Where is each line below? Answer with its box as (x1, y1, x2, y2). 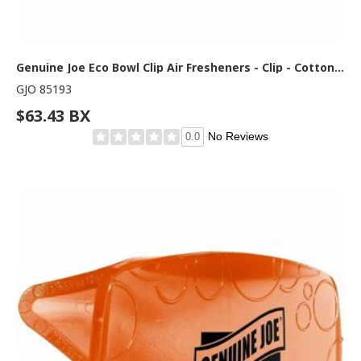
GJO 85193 (16, 81, 72, 98)
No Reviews (208, 130, 268, 143)
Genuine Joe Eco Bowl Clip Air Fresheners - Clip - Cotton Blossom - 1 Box (334, 60, 344, 76)
